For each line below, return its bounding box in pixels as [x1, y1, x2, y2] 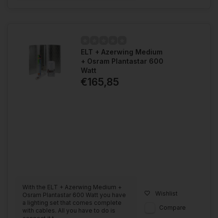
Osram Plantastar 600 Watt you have [22, 191, 126, 199]
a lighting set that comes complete [22, 199, 122, 206]
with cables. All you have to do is [22, 206, 115, 214]
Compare [159, 203, 186, 211]
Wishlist [155, 189, 178, 197]
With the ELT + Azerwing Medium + [22, 183, 122, 191]
